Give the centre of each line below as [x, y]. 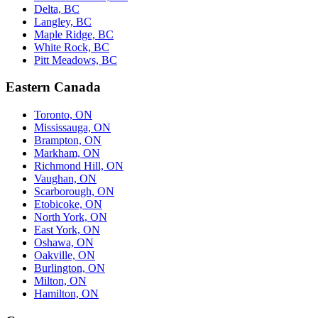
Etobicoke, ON [68, 204]
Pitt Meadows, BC [76, 60]
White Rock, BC [72, 47]
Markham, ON [67, 153]
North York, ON [71, 217]
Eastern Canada [53, 87]
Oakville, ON [65, 256]
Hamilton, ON [66, 294]
